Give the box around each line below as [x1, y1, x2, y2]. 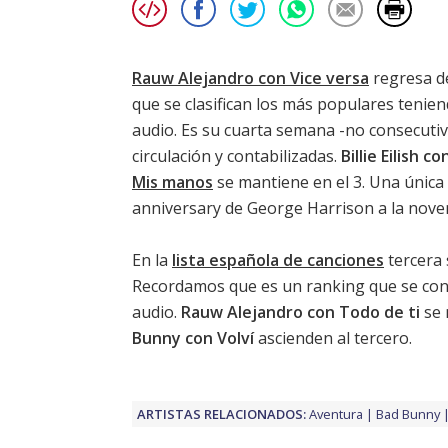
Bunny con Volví [132, 326, 254, 349]
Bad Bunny [376, 404, 440, 423]
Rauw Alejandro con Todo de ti [181, 300, 420, 323]
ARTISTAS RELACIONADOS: [137, 404, 306, 423]
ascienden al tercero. [254, 326, 412, 349]
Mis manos [132, 170, 213, 193]
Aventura [309, 404, 363, 423]
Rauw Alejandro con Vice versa [132, 66, 369, 89]
